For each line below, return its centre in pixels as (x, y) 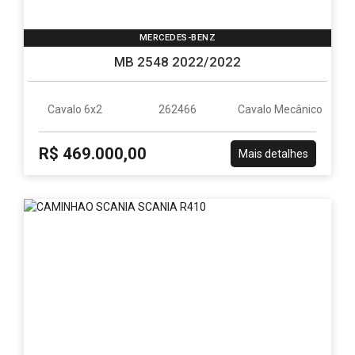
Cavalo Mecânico (280, 109)
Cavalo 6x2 (75, 109)
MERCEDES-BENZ (177, 38)
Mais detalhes (273, 154)
